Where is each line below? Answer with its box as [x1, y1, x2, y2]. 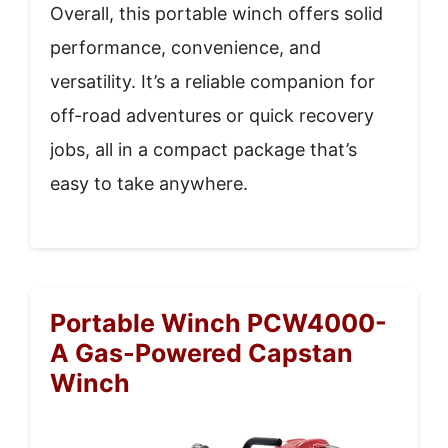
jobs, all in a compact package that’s [50, 139, 357, 161]
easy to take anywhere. [50, 173, 248, 195]
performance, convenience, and [50, 37, 321, 59]
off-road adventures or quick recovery [50, 105, 374, 127]
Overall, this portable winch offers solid [50, 3, 383, 25]
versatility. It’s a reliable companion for [50, 71, 375, 93]
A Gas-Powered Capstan [50, 338, 353, 369]
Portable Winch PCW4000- [50, 308, 387, 339]
